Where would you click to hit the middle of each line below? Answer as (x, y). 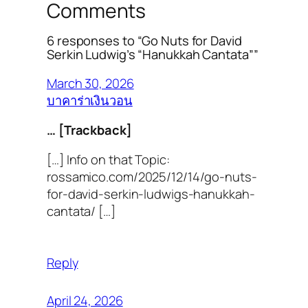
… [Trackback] (89, 129)
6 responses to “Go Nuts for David (144, 41)
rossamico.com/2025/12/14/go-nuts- (152, 177)
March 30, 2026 (90, 82)
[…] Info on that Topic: (108, 159)
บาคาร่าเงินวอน (90, 100)
